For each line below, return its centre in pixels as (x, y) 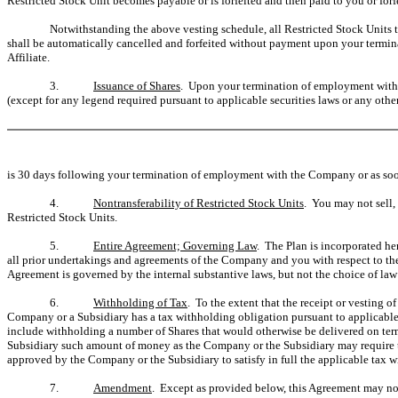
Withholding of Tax (140, 302)
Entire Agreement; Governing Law (175, 246)
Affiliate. (28, 57)
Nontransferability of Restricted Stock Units (199, 203)
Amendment (123, 388)
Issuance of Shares (137, 86)
